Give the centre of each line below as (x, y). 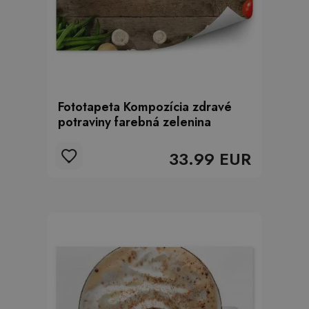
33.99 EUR (210, 159)
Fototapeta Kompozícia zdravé (145, 107)
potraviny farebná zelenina (134, 122)
